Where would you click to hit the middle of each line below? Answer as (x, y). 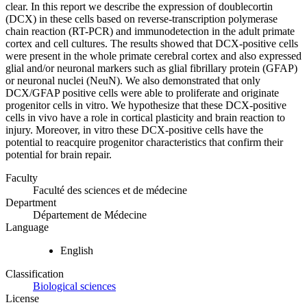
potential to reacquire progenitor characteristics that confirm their (144, 143)
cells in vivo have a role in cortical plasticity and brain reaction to (145, 118)
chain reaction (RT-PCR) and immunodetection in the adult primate (150, 32)
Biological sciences (74, 286)
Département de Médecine (90, 215)
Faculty (22, 178)
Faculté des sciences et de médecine (110, 191)
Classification (35, 274)
